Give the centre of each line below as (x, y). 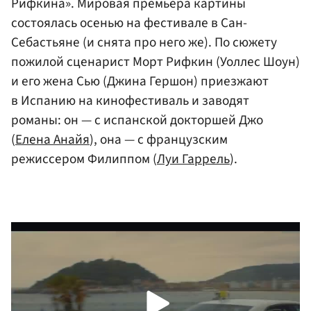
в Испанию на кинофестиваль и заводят (130, 101)
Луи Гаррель (193, 159)
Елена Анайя (52, 140)
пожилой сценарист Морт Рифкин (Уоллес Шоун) (155, 62)
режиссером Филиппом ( (84, 159)
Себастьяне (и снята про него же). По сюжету (144, 43)
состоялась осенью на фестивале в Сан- (129, 23)
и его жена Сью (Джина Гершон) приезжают (140, 82)
